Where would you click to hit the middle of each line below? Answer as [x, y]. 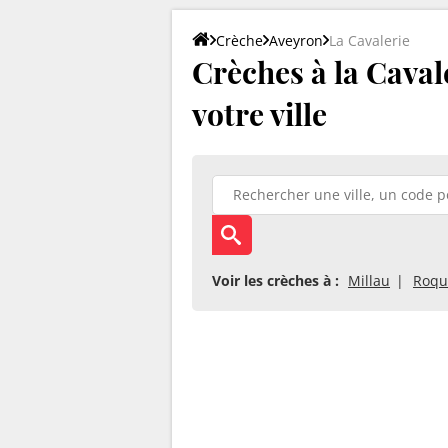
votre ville [259, 113]
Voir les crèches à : [275, 280]
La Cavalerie [369, 40]
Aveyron [296, 40]
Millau [369, 280]
